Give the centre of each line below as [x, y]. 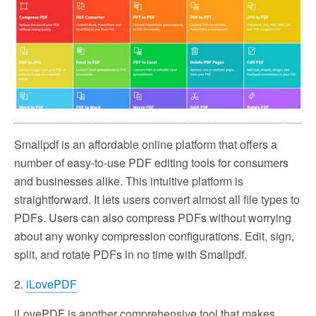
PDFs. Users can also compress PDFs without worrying [153, 217]
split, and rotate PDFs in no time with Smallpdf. [130, 254]
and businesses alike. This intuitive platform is [129, 181]
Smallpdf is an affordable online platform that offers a [146, 144]
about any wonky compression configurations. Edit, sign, [154, 236]
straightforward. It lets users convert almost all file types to [157, 199]
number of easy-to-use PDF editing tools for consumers [151, 162]
